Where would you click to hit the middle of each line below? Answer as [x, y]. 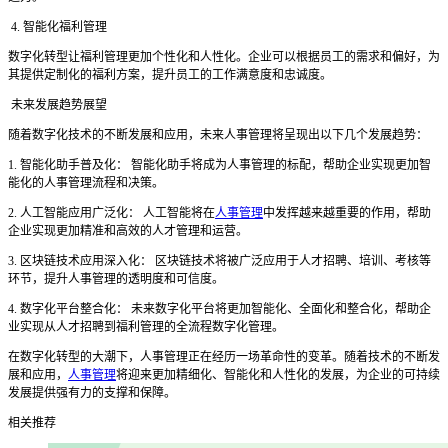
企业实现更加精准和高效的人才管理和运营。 [128, 231]
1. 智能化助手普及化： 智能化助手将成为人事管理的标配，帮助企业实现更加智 [219, 165]
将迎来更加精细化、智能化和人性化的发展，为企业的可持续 [278, 375]
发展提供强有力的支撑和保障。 [92, 393]
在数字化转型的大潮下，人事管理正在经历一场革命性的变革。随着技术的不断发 [224, 357]
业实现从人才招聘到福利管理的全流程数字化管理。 [146, 327]
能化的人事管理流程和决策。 [86, 183]
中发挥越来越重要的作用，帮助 [347, 213]
